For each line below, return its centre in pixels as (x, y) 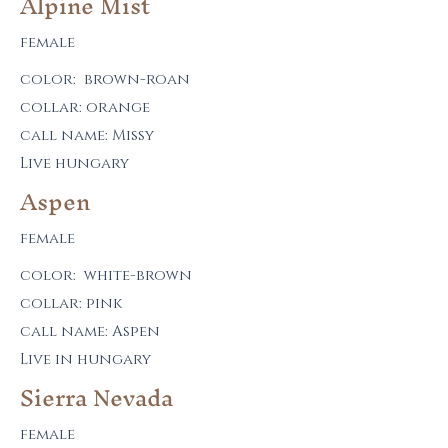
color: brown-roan (105, 79)
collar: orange (85, 107)
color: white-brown (106, 275)
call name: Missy (87, 135)
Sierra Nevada (96, 398)
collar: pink (71, 303)
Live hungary (74, 163)
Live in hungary (85, 359)
